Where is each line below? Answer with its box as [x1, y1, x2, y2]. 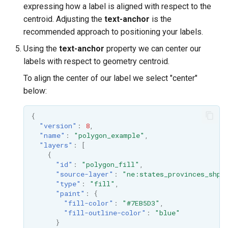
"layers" [39, 140, 73, 150]
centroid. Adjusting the [23, 14, 104, 24]
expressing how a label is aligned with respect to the [23, 2, 211, 12]
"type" [55, 179, 81, 189]
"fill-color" [63, 198, 113, 208]
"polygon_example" [73, 131, 145, 140]
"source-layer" [55, 169, 113, 179]
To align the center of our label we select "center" [23, 73, 197, 83]
